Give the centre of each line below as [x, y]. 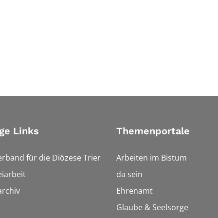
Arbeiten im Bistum [152, 158]
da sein [129, 174]
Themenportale [153, 131]
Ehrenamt [135, 191]
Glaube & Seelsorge [152, 208]
